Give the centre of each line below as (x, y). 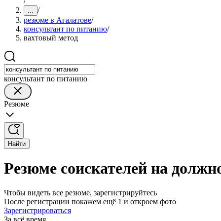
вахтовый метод (51, 38)
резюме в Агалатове (57, 20)
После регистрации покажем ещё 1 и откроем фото (90, 201)
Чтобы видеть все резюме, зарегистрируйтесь (80, 192)
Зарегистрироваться (37, 210)
